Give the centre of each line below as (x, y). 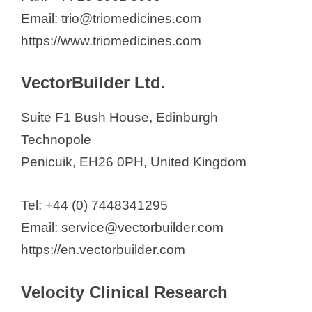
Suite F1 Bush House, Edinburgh (119, 117)
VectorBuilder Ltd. (93, 82)
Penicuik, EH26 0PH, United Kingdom (134, 162)
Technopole (56, 139)
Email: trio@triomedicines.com (111, 18)
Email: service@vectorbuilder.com (122, 228)
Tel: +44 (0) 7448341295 (94, 205)
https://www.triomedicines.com (111, 40)
